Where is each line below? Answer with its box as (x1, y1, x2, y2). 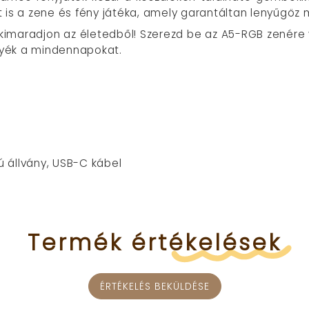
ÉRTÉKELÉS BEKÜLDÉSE (99, 279, 210, 293)
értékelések (131, 226, 281, 258)
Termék (28, 226, 123, 258)
